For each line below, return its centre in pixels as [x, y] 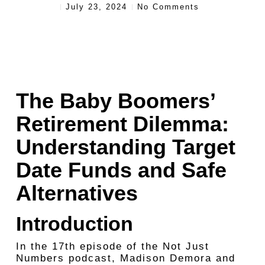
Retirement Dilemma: [122, 124]
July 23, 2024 [97, 7]
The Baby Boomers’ [115, 101]
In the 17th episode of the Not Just [112, 246]
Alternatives [77, 193]
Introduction [74, 224]
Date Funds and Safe [121, 170]
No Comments [169, 7]
